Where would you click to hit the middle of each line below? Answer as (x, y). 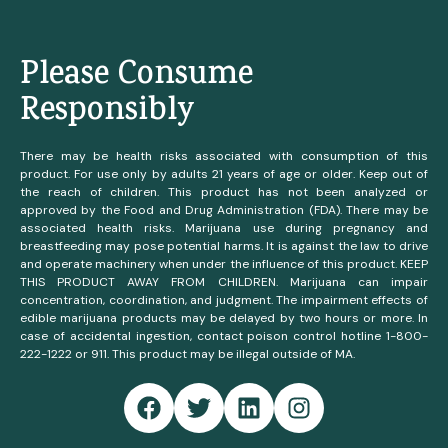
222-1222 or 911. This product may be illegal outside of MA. (187, 353)
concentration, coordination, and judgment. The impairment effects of (224, 299)
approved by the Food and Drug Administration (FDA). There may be (224, 209)
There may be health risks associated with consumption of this (224, 155)
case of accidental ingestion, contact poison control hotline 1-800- (224, 335)
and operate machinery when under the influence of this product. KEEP (224, 263)
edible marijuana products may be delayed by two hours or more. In (224, 317)
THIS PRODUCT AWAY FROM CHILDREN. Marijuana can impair (224, 281)
